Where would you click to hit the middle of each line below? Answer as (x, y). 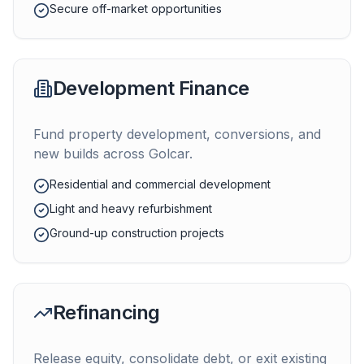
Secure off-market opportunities (136, 9)
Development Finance (151, 88)
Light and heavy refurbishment (131, 208)
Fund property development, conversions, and (177, 134)
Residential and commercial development (160, 184)
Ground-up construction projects (137, 233)
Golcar (169, 154)
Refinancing (106, 312)
